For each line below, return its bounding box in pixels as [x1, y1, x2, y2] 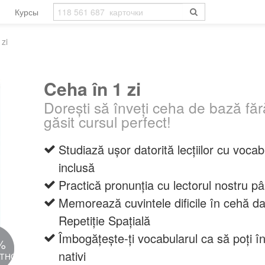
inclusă [59, 159, 95, 176]
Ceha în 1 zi [44, 76, 141, 101]
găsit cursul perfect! [44, 111, 171, 132]
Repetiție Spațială [59, 212, 150, 229]
